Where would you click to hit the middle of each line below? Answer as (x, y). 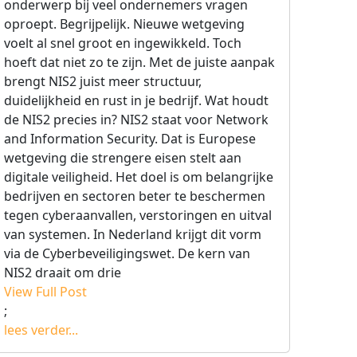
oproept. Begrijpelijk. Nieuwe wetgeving (124, 24)
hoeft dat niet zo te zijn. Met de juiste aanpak (139, 62)
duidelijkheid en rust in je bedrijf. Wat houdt (136, 100)
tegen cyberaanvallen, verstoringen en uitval (138, 215)
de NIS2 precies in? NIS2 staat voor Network (136, 120)
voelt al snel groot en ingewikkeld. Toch (123, 43)
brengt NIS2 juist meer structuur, (103, 81)
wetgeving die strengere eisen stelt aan (123, 158)
